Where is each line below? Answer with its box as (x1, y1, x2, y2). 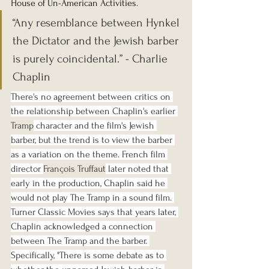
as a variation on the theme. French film (11, 149, 168, 160)
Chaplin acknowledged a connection (11, 221, 156, 232)
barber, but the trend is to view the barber (11, 134, 175, 146)
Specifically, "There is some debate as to (11, 250, 166, 261)
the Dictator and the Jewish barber (13, 34, 182, 48)
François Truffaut (43, 163, 106, 175)
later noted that (106, 163, 171, 175)
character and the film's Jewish (34, 120, 157, 131)
